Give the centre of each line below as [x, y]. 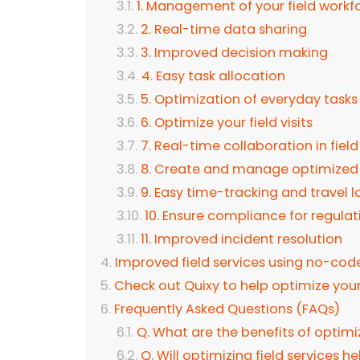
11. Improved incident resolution [241, 239]
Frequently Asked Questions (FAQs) [227, 309]
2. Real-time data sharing [224, 30]
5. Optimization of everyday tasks [249, 100]
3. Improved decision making [234, 53]
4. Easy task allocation [213, 76]
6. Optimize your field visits [227, 123]
